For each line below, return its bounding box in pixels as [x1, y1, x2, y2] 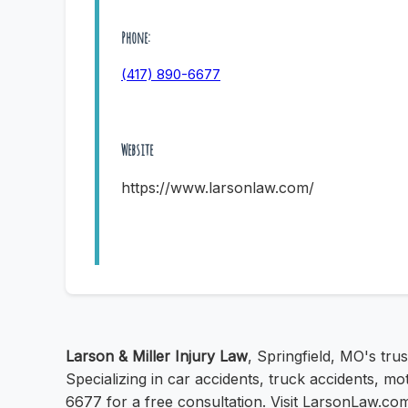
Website [121, 139, 153, 160]
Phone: [121, 26, 150, 47]
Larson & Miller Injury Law [66, 347, 248, 366]
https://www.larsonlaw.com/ [121, 178, 314, 198]
